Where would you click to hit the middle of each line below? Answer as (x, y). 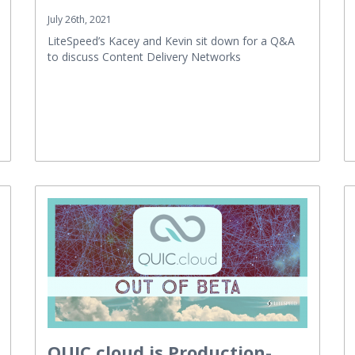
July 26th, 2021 (80, 19)
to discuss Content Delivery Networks (144, 56)
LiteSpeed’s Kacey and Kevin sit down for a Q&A (171, 40)
